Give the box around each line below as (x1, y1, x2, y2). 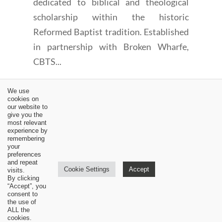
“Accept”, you (7, 182, 46, 190)
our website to (7, 103, 48, 111)
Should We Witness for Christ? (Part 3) (30, 128, 149, 137)
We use (7, 87, 29, 95)
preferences (7, 151, 41, 158)
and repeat (7, 159, 38, 166)
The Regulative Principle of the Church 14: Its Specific (22, 143, 187, 152)
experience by (7, 127, 48, 134)
